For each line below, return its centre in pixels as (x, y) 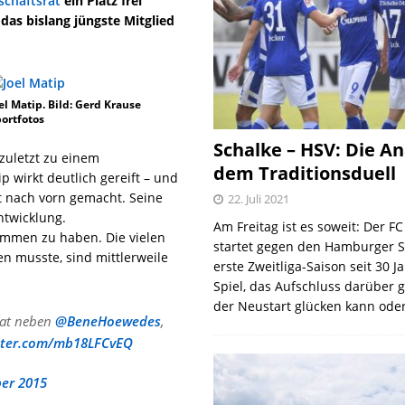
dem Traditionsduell (305, 174)
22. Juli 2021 (259, 199)
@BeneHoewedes (108, 321)
